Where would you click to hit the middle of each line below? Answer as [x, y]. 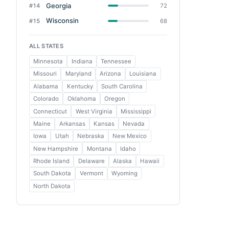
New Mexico [130, 136]
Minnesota [48, 62]
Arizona [110, 74]
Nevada [134, 123]
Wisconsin [62, 21]
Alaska [122, 161]
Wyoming [124, 174]
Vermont [91, 174]
